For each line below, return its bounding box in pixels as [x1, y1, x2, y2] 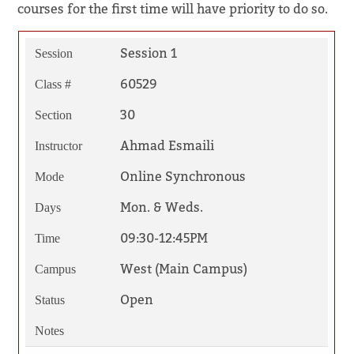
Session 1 [119, 44, 177, 62]
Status [34, 292, 65, 307]
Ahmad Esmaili [119, 137, 214, 154]
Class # [34, 77, 71, 91]
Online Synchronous [119, 168, 246, 185]
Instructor [34, 138, 82, 153]
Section [34, 107, 72, 122]
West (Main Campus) [119, 260, 247, 277]
